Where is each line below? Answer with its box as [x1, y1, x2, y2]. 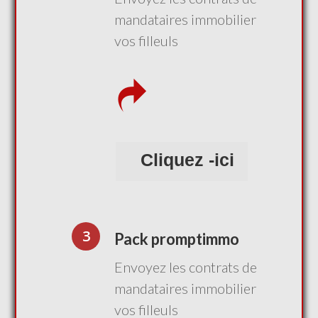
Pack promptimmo [114, 229, 239, 248]
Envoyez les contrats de [114, 258, 257, 275]
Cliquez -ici [141, 150, 234, 170]
